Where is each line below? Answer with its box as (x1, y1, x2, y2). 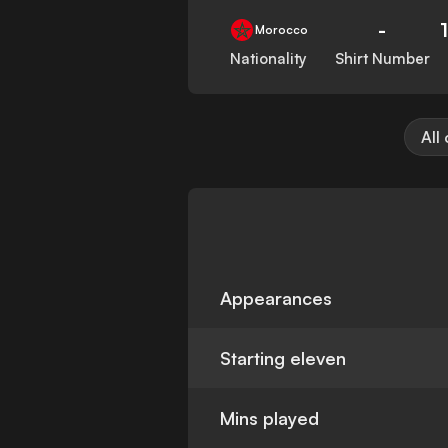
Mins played (220, 407, 320, 430)
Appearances (220, 287, 333, 310)
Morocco (254, 22, 308, 38)
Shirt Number (334, 49, 430, 69)
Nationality (230, 49, 308, 69)
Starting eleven (220, 347, 347, 370)
